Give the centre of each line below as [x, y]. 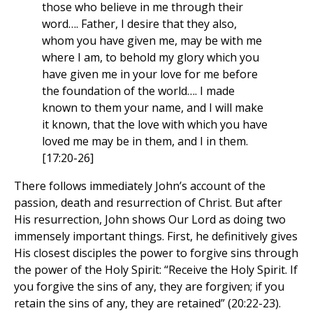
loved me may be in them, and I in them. [145, 141]
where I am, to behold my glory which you [151, 58]
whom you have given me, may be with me [152, 41]
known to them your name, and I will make [153, 108]
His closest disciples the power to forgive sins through [156, 253]
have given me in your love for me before [150, 74]
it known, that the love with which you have [155, 125]
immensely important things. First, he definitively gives [156, 236]
